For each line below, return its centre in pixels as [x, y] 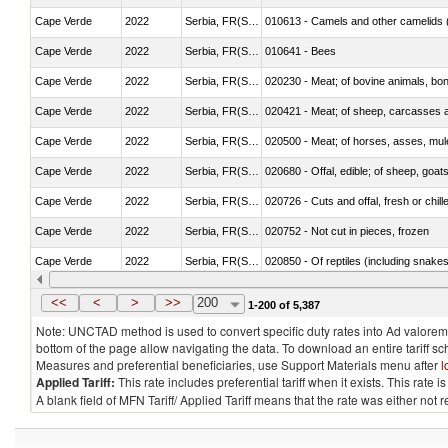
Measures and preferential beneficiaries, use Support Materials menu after [238, 364]
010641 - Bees [300, 50]
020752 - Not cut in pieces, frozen [347, 230]
